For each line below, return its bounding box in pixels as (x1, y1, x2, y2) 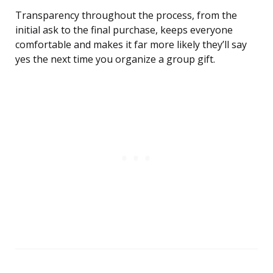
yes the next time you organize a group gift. (15, 52, 215, 66)
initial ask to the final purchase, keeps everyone (15, 23, 233, 37)
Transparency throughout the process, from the (15, 9, 237, 23)
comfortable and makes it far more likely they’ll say (15, 38, 247, 52)
